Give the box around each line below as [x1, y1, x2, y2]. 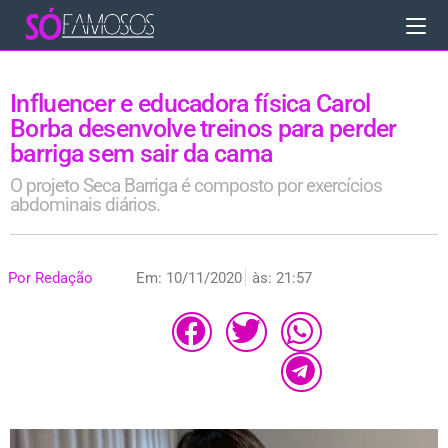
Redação [31, 269, 93, 287]
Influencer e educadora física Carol [10, 89, 371, 118]
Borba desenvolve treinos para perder [10, 114, 397, 143]
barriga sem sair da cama [10, 139, 273, 168]
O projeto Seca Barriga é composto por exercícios [10, 174, 382, 197]
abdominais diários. [10, 193, 160, 216]
